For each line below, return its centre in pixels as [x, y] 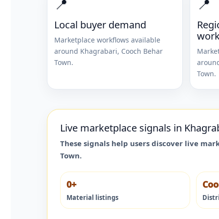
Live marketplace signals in [122, 128]
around [67, 51]
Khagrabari [99, 51]
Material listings [92, 197]
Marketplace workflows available [107, 40]
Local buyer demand [100, 24]
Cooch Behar [142, 51]
